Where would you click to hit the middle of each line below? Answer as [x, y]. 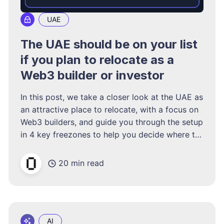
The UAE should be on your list [109, 44]
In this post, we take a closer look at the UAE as [112, 97]
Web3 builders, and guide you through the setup [112, 122]
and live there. [47, 159]
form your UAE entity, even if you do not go [104, 147]
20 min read [81, 163]
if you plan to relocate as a [97, 59]
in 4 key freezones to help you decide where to [110, 134]
